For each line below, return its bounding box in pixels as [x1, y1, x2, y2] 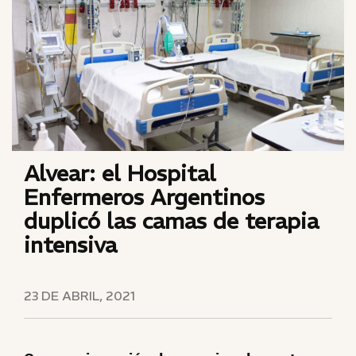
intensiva [24, 231, 117, 259]
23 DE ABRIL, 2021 [24, 288, 135, 304]
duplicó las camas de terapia [24, 207, 319, 235]
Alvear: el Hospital [24, 160, 216, 188]
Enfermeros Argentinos [24, 184, 265, 211]
